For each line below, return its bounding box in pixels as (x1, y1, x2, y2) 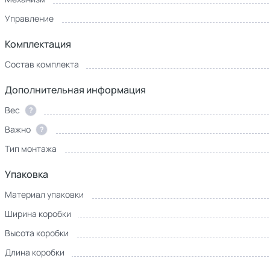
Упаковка (5, 168, 48, 181)
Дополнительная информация (5, 83, 146, 96)
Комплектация (5, 37, 71, 51)
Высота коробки (5, 227, 69, 239)
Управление (5, 13, 54, 24)
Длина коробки (5, 246, 64, 258)
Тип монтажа (5, 143, 57, 154)
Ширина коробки (5, 208, 71, 219)
